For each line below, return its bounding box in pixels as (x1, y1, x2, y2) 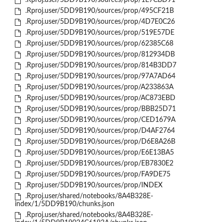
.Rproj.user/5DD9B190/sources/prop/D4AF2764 (23, 127, 175, 135)
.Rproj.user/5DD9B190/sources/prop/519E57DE (23, 29, 174, 37)
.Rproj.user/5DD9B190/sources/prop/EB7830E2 (23, 160, 173, 167)
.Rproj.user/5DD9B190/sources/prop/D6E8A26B (23, 138, 175, 146)
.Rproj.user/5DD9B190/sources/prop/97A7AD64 (23, 73, 175, 80)
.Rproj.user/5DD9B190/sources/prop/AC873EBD (23, 95, 175, 102)
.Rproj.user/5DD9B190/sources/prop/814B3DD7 (23, 62, 176, 69)
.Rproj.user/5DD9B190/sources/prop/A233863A (23, 84, 173, 91)
